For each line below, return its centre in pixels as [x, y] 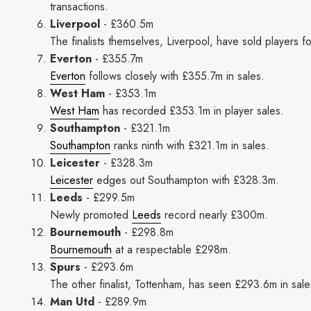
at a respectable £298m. [171, 249]
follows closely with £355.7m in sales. [175, 76]
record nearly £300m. [215, 215]
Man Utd [72, 301]
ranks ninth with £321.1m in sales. [190, 145]
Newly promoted [91, 215]
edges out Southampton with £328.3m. [186, 180]
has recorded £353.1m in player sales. [192, 110]
